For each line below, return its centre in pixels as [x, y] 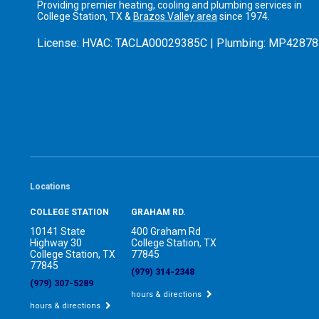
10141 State [58, 232]
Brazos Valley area [175, 17]
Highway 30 [56, 243]
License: [59, 43]
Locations [50, 187]
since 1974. [244, 17]
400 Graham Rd [166, 232]
